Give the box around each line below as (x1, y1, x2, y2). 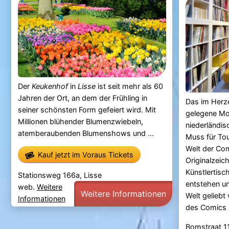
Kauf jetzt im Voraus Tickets (37, 150, 133, 159)
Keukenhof (31, 81, 68, 90)
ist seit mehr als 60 (95, 81, 163, 90)
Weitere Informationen (80, 188, 166, 199)
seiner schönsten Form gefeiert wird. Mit (17, 105, 156, 114)
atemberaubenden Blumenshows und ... (17, 128, 154, 138)
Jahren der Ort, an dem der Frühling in (17, 93, 147, 102)
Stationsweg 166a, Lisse (17, 170, 102, 179)
